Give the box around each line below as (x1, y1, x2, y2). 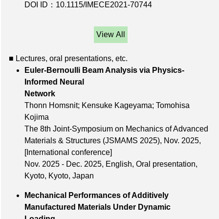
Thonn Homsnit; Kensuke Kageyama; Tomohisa (24, 101, 190, 110)
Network (24, 89, 173, 98)
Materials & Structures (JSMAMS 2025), (24, 136, 164, 145)
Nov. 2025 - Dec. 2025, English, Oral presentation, (24, 160, 197, 169)
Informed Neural (24, 78, 84, 87)
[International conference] (24, 148, 112, 157)
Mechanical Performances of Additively (24, 191, 169, 200)
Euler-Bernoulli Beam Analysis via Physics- (24, 66, 184, 75)
